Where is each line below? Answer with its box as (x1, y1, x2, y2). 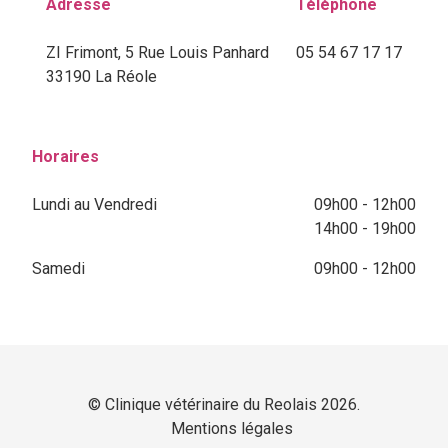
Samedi (32, 258, 85, 278)
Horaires (32, 146, 99, 166)
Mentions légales (171, 418, 293, 438)
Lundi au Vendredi (32, 194, 157, 214)
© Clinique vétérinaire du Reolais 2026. (88, 394, 360, 414)
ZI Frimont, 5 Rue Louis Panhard (45, 42, 269, 62)
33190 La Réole (45, 66, 157, 86)
